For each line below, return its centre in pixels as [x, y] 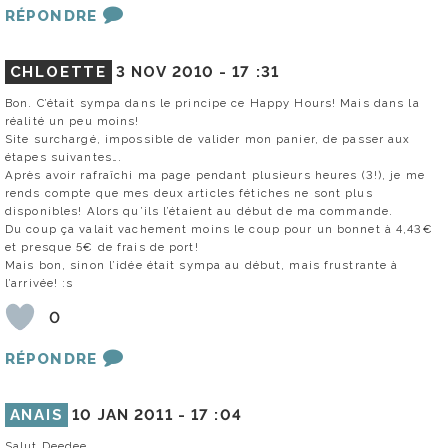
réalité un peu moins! [72, 121]
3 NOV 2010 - [174, 72]
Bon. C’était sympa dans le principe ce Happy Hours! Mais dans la [212, 103]
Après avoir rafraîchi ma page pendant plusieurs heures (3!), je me [215, 175]
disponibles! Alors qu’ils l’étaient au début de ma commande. [199, 211]
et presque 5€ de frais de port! [102, 247]
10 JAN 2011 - [132, 415]
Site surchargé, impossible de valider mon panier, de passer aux [208, 139]
